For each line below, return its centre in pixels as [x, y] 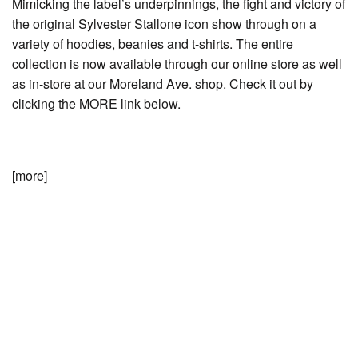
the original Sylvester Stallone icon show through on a [164, 23]
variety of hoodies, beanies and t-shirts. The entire [153, 43]
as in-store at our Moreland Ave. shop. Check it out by [163, 83]
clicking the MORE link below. [96, 103]
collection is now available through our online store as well [177, 63]
